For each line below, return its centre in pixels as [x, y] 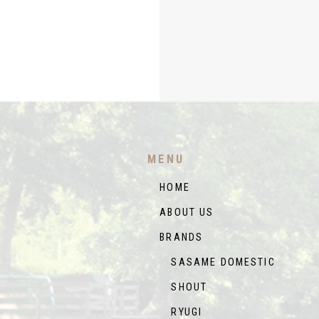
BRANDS [182, 238]
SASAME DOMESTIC [218, 263]
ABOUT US [187, 213]
